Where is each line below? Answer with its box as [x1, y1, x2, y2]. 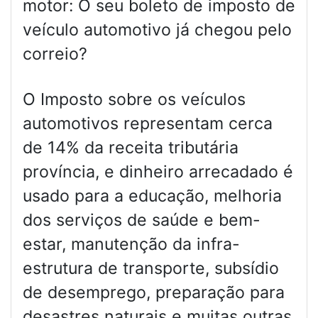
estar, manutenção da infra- [23, 234, 240, 255]
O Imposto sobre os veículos [23, 89, 246, 110]
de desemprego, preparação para [23, 283, 285, 303]
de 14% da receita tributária [23, 138, 238, 158]
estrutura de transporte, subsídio [23, 258, 279, 279]
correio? [23, 44, 87, 65]
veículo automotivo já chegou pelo [23, 20, 292, 40]
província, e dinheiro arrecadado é [23, 162, 293, 182]
